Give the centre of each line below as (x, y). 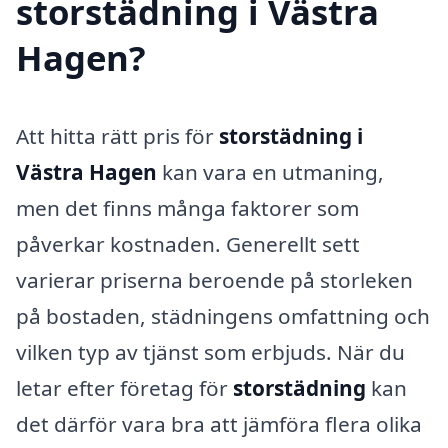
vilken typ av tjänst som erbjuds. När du (210, 351)
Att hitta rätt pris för (117, 135)
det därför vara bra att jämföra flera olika (219, 423)
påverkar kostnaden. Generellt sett (188, 243)
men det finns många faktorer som (187, 207)
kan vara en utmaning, (270, 171)
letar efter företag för (124, 387)
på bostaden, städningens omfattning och (223, 315)
